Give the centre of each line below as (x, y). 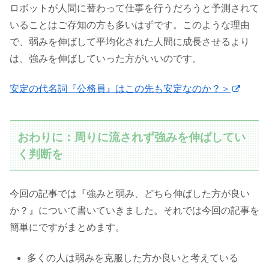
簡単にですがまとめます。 (67, 228)
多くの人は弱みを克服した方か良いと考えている (133, 258)
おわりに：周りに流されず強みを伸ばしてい (132, 137)
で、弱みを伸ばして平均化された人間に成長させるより (130, 41)
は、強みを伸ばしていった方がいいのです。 (106, 58)
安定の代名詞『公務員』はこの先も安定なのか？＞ (120, 88)
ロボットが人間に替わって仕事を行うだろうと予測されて (134, 8)
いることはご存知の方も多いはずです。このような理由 (130, 25)
